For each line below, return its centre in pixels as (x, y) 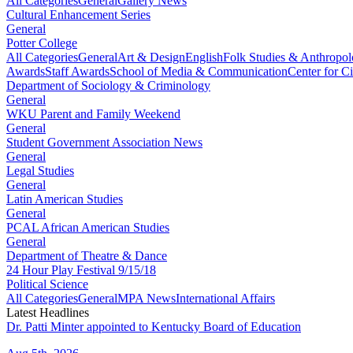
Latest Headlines (48, 313)
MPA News (147, 299)
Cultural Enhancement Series (78, 15)
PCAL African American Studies (88, 228)
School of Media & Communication (199, 72)
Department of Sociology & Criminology (108, 86)
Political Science (47, 284)
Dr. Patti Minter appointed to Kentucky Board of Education (154, 327)
